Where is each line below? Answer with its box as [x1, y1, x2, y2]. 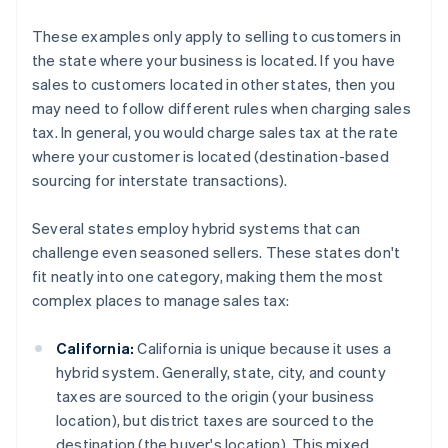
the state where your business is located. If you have [32, 50, 396, 71]
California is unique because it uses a [134, 338, 392, 359]
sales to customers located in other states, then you [32, 74, 396, 95]
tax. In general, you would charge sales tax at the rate [32, 122, 399, 143]
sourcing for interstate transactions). [32, 170, 288, 191]
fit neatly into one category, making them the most [32, 266, 384, 287]
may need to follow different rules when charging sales [32, 98, 411, 119]
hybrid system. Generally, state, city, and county [56, 362, 386, 383]
